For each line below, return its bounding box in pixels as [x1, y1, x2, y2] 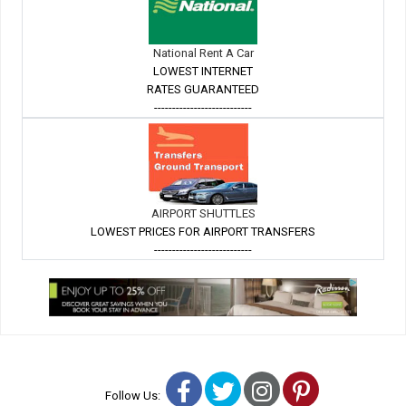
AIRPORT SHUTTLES [150, 207, 256, 221]
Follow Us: [105, 389, 166, 403]
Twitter [233, 377, 304, 404]
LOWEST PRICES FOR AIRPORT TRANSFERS [91, 225, 315, 239]
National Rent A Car [152, 46, 254, 61]
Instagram [271, 377, 372, 404]
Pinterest [308, 377, 400, 404]
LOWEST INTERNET [153, 64, 253, 79]
